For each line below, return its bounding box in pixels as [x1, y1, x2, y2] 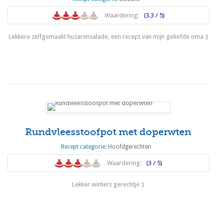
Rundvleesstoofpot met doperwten [25, 126, 192, 138]
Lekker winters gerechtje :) [72, 180, 145, 188]
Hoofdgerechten [108, 143, 151, 150]
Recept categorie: [61, 143, 108, 150]
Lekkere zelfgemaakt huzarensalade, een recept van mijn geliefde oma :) [8, 32, 208, 40]
